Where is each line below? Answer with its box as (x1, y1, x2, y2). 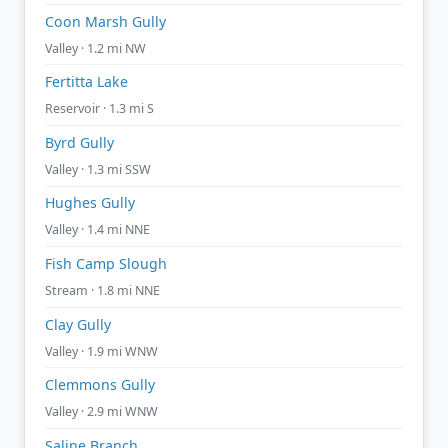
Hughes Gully (45, 193, 135, 213)
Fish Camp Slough (45, 253, 167, 273)
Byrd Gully (45, 132, 114, 152)
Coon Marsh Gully (45, 11, 166, 31)
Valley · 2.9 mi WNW (45, 403, 158, 421)
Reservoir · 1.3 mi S (45, 100, 154, 118)
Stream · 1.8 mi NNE (45, 281, 160, 299)
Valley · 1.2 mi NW (45, 39, 146, 57)
